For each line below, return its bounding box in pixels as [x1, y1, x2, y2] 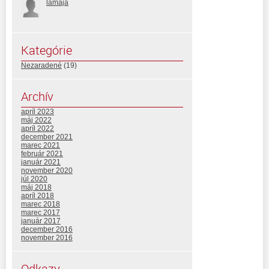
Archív [21, 88, 53, 104]
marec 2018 [21, 199, 60, 208]
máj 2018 [21, 183, 52, 192]
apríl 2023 [21, 107, 54, 116]
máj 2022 [21, 115, 52, 124]
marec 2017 [21, 208, 60, 217]
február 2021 [21, 149, 63, 158]
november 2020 [21, 166, 73, 175]
